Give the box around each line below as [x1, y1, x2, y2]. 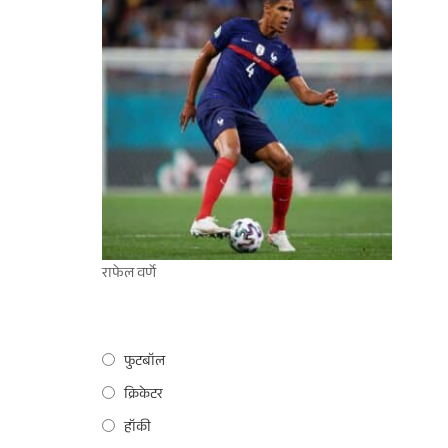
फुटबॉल [124, 350, 165, 375]
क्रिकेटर [124, 383, 163, 408]
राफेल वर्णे [102, 262, 156, 287]
